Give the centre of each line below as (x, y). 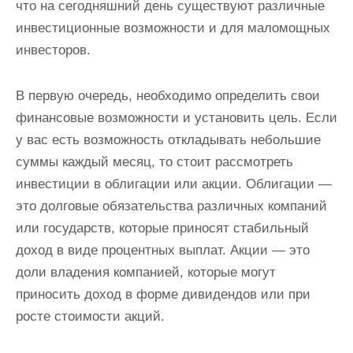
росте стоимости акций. (90, 316)
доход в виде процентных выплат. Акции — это (163, 250)
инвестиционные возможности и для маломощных (173, 28)
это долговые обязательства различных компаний (171, 206)
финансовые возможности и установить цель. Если (176, 117)
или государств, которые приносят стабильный (162, 228)
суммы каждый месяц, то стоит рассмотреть (154, 162)
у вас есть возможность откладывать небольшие (168, 139)
